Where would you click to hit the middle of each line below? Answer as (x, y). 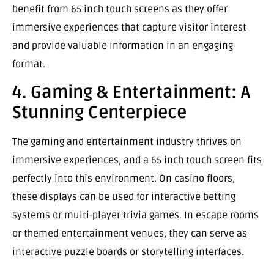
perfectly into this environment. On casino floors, (124, 178)
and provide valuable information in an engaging (123, 46)
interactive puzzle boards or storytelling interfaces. (128, 252)
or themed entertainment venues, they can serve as (130, 233)
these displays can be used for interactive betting (124, 197)
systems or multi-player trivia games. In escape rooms (135, 215)
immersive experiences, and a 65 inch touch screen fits (137, 160)
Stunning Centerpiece (99, 112)
